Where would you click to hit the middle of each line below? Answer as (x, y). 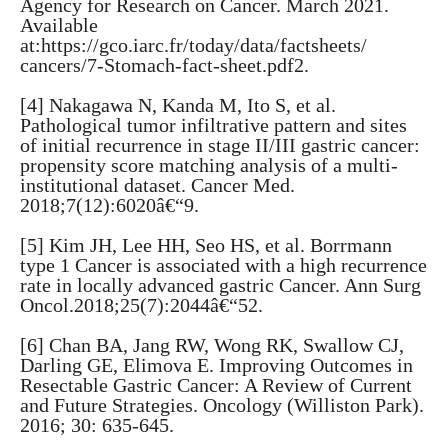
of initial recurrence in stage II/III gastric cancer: (220, 145)
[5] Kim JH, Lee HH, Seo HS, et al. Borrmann (206, 245)
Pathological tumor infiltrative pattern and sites (213, 125)
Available (59, 25)
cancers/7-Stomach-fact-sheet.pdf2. (164, 65)
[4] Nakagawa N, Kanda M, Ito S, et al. (178, 105)
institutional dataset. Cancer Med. (157, 185)
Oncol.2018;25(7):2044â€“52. (141, 305)
